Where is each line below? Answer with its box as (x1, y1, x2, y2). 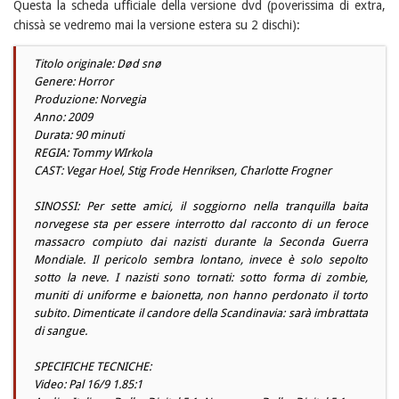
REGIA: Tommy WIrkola (34, 145, 152, 159)
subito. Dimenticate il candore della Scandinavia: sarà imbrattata (34, 305, 368, 320)
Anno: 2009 (34, 110, 93, 124)
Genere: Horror (34, 74, 113, 88)
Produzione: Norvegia (34, 92, 146, 106)
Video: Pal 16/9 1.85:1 (34, 377, 142, 391)
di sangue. (34, 323, 87, 338)
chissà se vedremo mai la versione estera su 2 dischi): (13, 17, 300, 32)
